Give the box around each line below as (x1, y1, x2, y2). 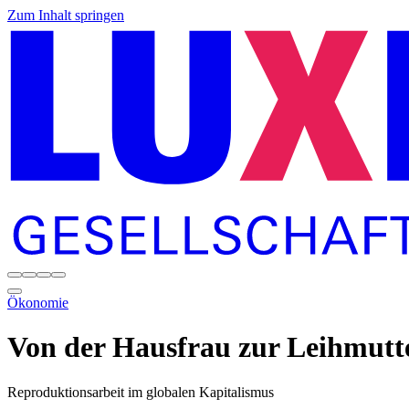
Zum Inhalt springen (7, 7, 124, 23)
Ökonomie (7, 294, 68, 310)
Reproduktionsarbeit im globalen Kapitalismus (7, 383, 274, 400)
